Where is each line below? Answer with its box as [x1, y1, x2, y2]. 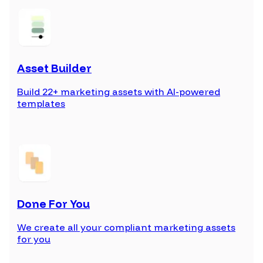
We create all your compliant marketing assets [17, 221, 235, 234]
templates [17, 97, 65, 110]
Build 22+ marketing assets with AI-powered [17, 86, 220, 98]
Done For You [17, 196, 90, 211]
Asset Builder [17, 60, 92, 75]
